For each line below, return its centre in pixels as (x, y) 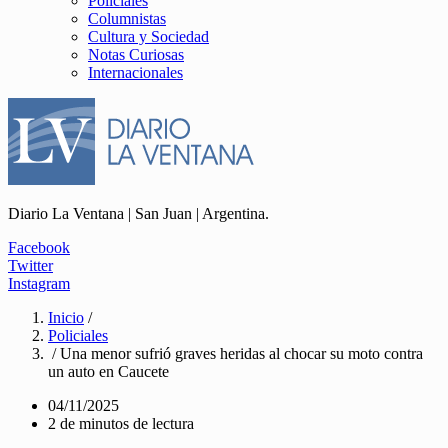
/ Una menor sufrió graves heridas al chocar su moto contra (235, 353)
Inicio (66, 317)
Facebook (39, 247)
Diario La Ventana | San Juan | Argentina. (138, 213)
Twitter (30, 265)
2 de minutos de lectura (121, 423)
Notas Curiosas (136, 54)
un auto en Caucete (108, 371)
